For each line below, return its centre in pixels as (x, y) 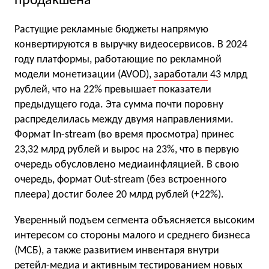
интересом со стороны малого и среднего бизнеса (132, 236)
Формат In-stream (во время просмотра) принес (124, 135)
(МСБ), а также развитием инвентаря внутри (117, 251)
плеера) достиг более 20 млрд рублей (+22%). (119, 195)
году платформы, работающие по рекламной (118, 60)
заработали (181, 75)
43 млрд (228, 75)
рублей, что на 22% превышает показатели (113, 90)
